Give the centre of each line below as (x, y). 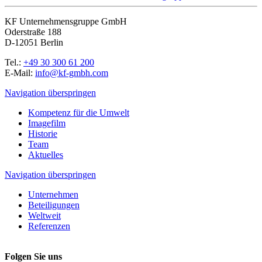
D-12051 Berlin (34, 42)
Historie (43, 133)
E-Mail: (20, 73)
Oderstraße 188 (33, 32)
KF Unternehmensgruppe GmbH (66, 21)
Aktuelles (46, 154)
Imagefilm (47, 123)
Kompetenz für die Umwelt (79, 112)
